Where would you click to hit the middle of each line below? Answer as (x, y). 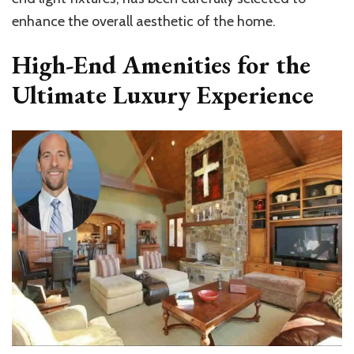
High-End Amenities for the (161, 64)
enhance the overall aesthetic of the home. (144, 21)
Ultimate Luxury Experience (163, 94)
